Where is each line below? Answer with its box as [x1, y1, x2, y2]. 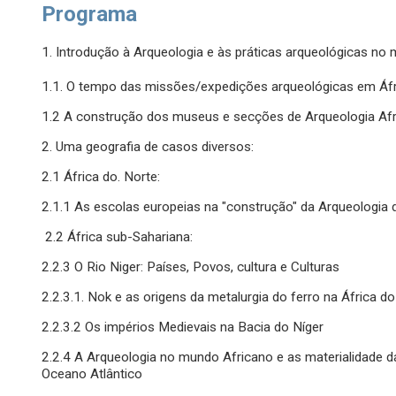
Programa [42, 2, 138, 27]
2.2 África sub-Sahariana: [42, 229, 194, 246]
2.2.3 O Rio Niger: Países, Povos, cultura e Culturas [42, 259, 340, 276]
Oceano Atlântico [42, 366, 143, 383]
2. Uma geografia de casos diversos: [42, 139, 255, 156]
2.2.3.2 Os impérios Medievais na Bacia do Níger [42, 319, 324, 336]
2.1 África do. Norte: [42, 169, 161, 186]
